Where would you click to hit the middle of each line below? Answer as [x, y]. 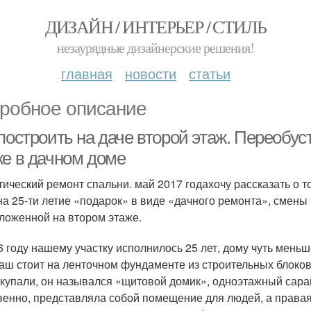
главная [87, 73]
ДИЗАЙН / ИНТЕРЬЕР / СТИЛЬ [155, 26]
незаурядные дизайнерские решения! [155, 48]
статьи [210, 73]
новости [151, 73]
